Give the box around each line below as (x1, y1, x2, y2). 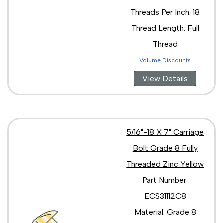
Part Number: (142, 175, 188, 185)
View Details (142, 73, 188, 83)
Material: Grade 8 (134, 207, 196, 217)
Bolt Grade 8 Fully (132, 143, 198, 153)
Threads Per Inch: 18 (130, 7, 200, 17)
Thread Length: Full (131, 23, 199, 33)
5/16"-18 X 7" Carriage (126, 127, 204, 137)
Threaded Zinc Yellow (126, 159, 204, 169)
